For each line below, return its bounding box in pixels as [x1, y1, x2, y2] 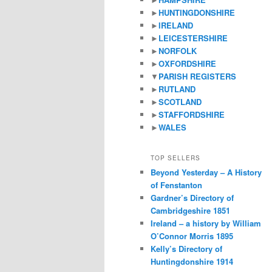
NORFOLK [158, 45, 197, 57]
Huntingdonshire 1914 [151, 255, 233, 267]
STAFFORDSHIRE [158, 109, 225, 121]
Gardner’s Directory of [151, 191, 234, 203]
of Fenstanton [151, 178, 202, 191]
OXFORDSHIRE [158, 58, 216, 70]
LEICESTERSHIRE [158, 32, 228, 44]
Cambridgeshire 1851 [151, 204, 230, 216]
